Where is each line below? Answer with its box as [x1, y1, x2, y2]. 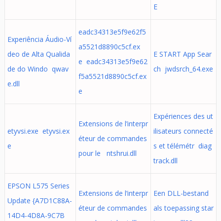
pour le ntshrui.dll [78, 148, 137, 158]
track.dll [153, 156, 178, 165]
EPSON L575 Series [7, 181, 70, 190]
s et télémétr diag [153, 141, 212, 150]
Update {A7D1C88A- [7, 196, 72, 205]
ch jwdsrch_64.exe [153, 64, 213, 74]
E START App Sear [153, 49, 212, 59]
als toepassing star [153, 203, 214, 213]
